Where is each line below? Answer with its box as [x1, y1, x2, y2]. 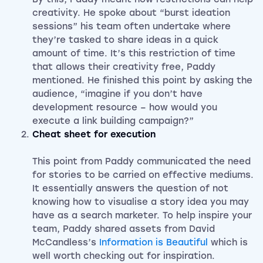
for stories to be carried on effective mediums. [32, 170, 254, 181]
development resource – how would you [32, 102, 217, 113]
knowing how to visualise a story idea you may [32, 197, 249, 208]
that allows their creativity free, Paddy [32, 62, 215, 73]
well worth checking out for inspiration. [32, 251, 215, 262]
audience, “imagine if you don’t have [32, 89, 203, 100]
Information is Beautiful [99, 237, 208, 248]
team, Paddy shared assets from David [32, 224, 215, 235]
